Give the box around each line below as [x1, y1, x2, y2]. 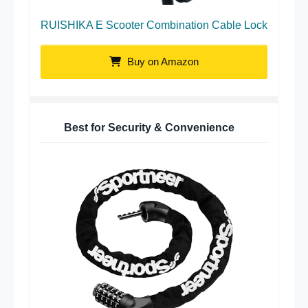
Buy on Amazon [124, 55, 199, 67]
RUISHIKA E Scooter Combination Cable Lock [41, 19, 267, 31]
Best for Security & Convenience [63, 121, 234, 133]
